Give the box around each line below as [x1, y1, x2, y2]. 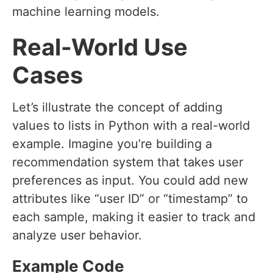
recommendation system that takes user [12, 155, 243, 170]
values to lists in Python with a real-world [12, 118, 250, 133]
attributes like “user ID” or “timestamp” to [12, 191, 248, 207]
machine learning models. [12, 4, 160, 19]
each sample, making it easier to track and [12, 210, 255, 225]
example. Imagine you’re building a [12, 136, 212, 152]
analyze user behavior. [12, 228, 142, 243]
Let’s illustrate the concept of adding [12, 100, 222, 115]
